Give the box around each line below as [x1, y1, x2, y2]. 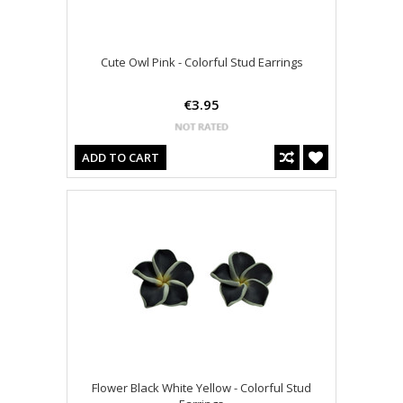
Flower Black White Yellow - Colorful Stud [92, 380, 311, 397]
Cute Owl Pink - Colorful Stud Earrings [100, 54, 303, 71]
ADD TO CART [82, 149, 159, 166]
